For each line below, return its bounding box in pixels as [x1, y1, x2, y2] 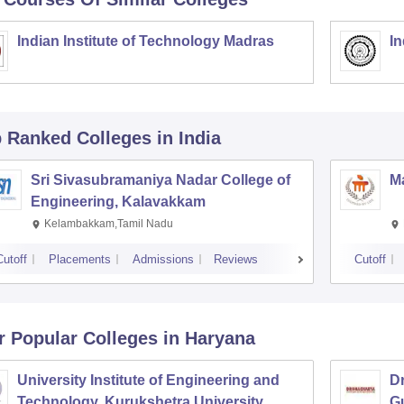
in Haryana [162, 328, 255, 349]
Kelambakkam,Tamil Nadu [43, 217, 173, 231]
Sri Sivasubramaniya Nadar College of [30, 172, 290, 188]
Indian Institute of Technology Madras [16, 33, 274, 50]
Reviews [213, 252, 258, 267]
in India [156, 128, 221, 149]
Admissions [132, 252, 194, 267]
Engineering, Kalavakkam [30, 194, 206, 210]
